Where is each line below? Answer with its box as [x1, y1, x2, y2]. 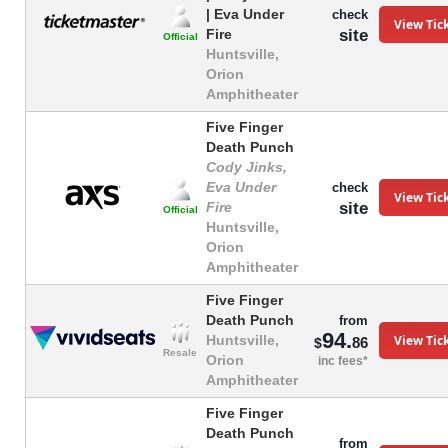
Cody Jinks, [206, 160, 287, 176]
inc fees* [318, 354, 368, 369]
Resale [163, 347, 198, 359]
